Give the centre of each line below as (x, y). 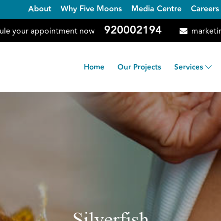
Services (190, 67)
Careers (205, 9)
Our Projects (139, 67)
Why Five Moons (91, 9)
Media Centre (156, 9)
